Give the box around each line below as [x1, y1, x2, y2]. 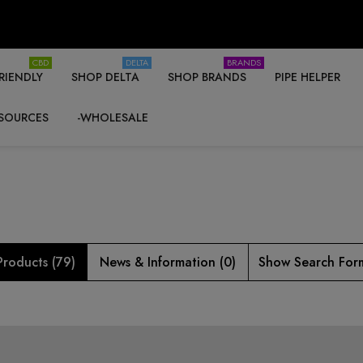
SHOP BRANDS [168, 69, 246, 85]
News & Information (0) [99, 253, 236, 271]
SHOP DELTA [71, 69, 139, 85]
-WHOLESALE [77, 109, 148, 126]
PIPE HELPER [275, 69, 340, 85]
